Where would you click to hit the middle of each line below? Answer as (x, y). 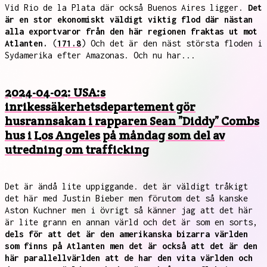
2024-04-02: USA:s (55, 92)
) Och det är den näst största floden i (172, 43)
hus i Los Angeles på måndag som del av (115, 135)
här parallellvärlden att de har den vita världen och (129, 258)
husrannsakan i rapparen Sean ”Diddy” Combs (132, 121)
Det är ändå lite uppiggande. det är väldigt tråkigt (126, 186)
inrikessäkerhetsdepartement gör (100, 107)
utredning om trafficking (77, 150)
